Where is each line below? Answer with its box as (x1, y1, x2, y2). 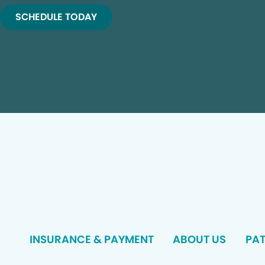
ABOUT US (173, 232, 227, 247)
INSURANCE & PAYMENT (30, 232, 154, 247)
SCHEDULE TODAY (15, 10, 97, 24)
